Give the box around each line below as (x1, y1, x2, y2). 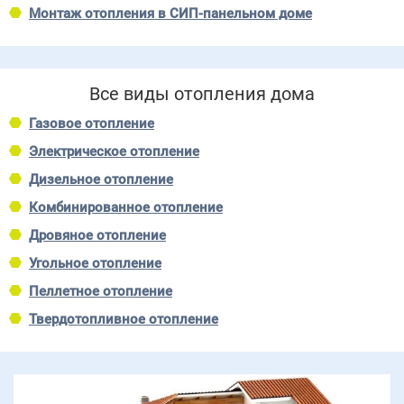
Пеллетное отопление (29, 282, 172, 299)
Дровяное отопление (29, 226, 166, 243)
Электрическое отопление (29, 142, 199, 160)
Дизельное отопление (29, 170, 173, 188)
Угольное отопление (29, 254, 161, 271)
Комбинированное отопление (29, 198, 223, 216)
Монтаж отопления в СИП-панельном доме (29, 5, 312, 22)
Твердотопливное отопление (29, 310, 218, 327)
